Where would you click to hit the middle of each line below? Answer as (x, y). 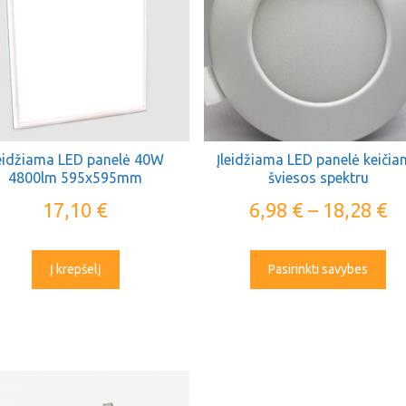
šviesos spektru (318, 177)
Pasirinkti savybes (319, 269)
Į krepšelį (75, 269)
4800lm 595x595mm (76, 177)
